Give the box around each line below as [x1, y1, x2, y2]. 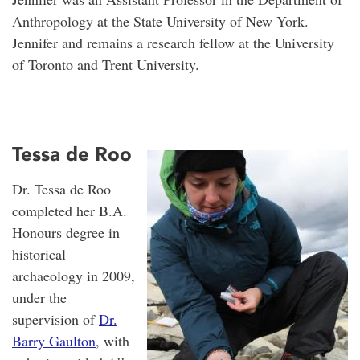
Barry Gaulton [12, 330, 96, 350]
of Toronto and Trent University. [12, 55, 199, 75]
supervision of [12, 309, 99, 329]
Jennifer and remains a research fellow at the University [12, 33, 334, 53]
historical [12, 243, 66, 264]
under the [12, 287, 67, 307]
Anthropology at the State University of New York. [12, 11, 309, 31]
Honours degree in [12, 222, 120, 242]
